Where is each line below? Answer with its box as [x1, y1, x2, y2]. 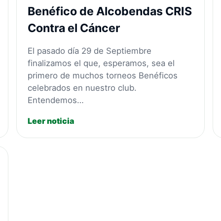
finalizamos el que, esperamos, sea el [28, 58, 175, 69]
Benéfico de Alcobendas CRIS [28, 4, 192, 19]
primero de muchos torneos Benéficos [28, 71, 178, 81]
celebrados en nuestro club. [28, 83, 137, 93]
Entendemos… [28, 95, 84, 106]
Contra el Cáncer [28, 21, 120, 36]
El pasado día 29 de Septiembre [28, 46, 152, 56]
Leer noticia [28, 116, 74, 126]
